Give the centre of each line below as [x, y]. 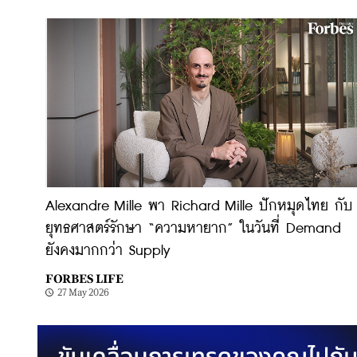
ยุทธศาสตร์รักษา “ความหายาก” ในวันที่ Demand [193, 229]
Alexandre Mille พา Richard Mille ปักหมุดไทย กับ [199, 206]
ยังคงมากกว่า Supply [108, 251]
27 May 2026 [83, 292]
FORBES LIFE [84, 279]
